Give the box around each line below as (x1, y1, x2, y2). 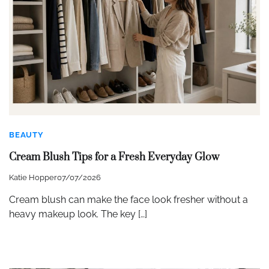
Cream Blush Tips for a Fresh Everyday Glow (9, 150, 219, 164)
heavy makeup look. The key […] (9, 208, 147, 220)
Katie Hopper (9, 172, 57, 182)
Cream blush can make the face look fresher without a (9, 193, 248, 205)
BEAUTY (9, 130, 44, 140)
